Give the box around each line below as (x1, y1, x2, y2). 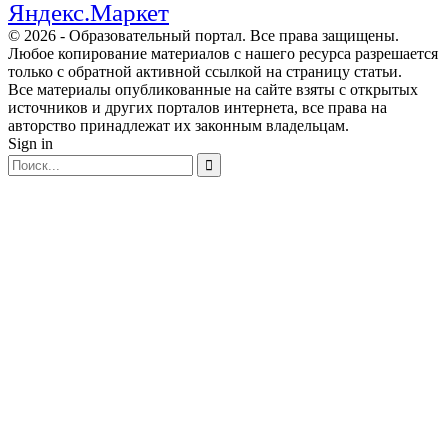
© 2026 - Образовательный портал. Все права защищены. (8, 27, 399, 45)
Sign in (8, 135, 53, 153)
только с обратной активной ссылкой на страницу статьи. (8, 63, 402, 81)
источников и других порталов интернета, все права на (8, 99, 387, 117)
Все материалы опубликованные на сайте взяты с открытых (8, 81, 418, 99)
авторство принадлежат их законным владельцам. (8, 117, 349, 135)
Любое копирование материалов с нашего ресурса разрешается (8, 45, 438, 63)
